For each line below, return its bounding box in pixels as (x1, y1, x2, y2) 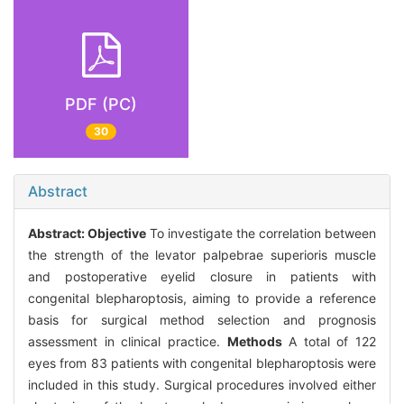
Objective (87, 225, 146, 242)
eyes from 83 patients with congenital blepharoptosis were (28, 355, 376, 372)
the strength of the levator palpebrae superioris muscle (28, 247, 376, 263)
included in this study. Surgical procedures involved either (28, 377, 376, 393)
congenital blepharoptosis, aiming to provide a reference (28, 290, 376, 307)
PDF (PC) (65, 94, 137, 114)
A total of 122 (281, 334, 376, 350)
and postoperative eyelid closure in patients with (28, 269, 376, 285)
